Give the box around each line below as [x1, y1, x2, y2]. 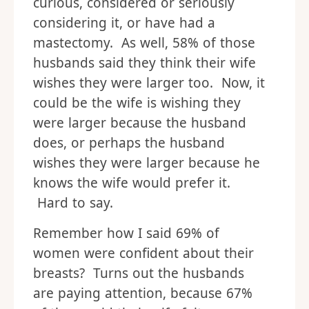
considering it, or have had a [33, 14, 215, 32]
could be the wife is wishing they [33, 94, 241, 112]
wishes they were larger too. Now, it [33, 74, 265, 92]
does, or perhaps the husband [33, 134, 225, 152]
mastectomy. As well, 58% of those [33, 34, 255, 52]
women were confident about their [33, 244, 254, 262]
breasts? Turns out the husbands [33, 264, 244, 282]
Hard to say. [33, 194, 113, 212]
